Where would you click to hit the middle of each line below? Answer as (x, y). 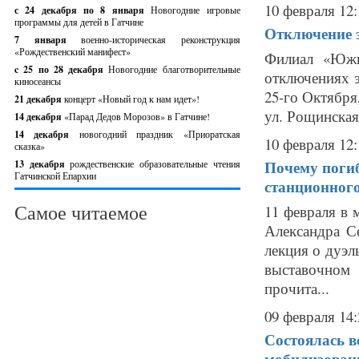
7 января (48, 40)
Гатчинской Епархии (55, 175)
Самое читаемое (81, 212)
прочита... (296, 288)
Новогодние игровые (196, 10)
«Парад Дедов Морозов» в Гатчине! (137, 116)
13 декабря (42, 164)
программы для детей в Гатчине (79, 22)
